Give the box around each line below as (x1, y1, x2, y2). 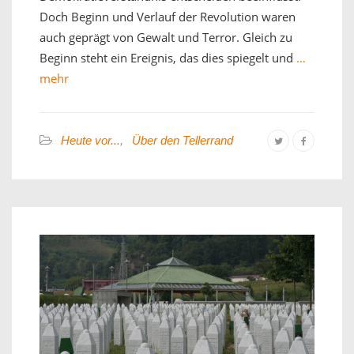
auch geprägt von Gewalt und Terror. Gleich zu (40, 29, 292, 46)
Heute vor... (61, 134, 120, 148)
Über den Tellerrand (132, 134, 233, 148)
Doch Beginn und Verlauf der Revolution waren (40, 9, 296, 25)
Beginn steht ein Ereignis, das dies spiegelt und (40, 50, 293, 66)
